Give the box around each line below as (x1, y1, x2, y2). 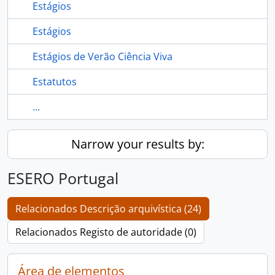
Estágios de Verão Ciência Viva (33, 50, 172, 63)
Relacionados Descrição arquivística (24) (15, 202, 201, 215)
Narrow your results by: (71, 136, 204, 152)
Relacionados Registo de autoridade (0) (15, 225, 196, 239)
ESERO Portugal (7, 168, 118, 188)
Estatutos (33, 75, 77, 88)
